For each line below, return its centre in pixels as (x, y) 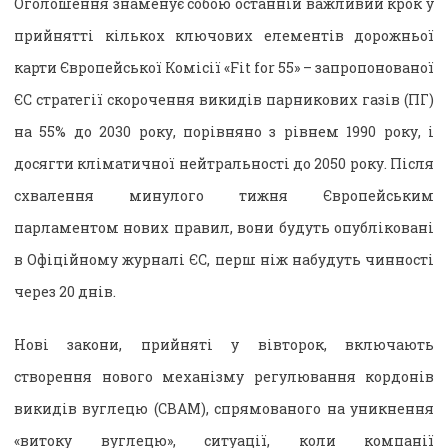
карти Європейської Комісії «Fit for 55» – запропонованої (224, 67)
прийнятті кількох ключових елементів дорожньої (224, 35)
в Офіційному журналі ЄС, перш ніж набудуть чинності (224, 259)
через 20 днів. (65, 291)
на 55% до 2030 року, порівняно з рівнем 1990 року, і (224, 131)
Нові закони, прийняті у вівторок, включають (224, 344)
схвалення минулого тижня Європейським (224, 195)
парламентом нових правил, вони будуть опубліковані (224, 227)
